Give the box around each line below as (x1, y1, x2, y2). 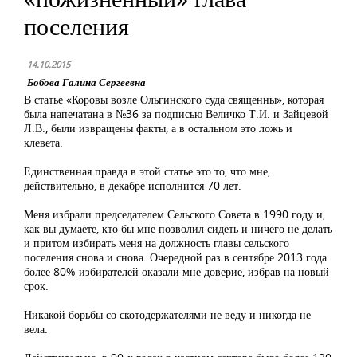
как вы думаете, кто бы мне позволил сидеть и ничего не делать (24, 221, 332, 236)
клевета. (24, 135, 63, 150)
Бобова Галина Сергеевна (27, 75, 146, 89)
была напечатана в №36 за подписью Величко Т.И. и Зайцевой (24, 106, 328, 121)
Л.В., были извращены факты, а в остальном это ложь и (24, 120, 292, 135)
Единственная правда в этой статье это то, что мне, (24, 163, 270, 178)
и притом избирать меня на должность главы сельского (24, 235, 289, 250)
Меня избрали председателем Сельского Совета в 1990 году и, (24, 206, 325, 222)
